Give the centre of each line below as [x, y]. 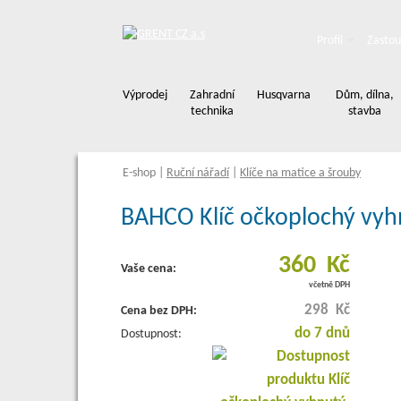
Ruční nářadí [198, 173]
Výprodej [145, 95]
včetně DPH [329, 285]
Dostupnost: [151, 334]
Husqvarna [284, 95]
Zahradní [212, 95]
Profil [331, 41]
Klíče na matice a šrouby [300, 173]
